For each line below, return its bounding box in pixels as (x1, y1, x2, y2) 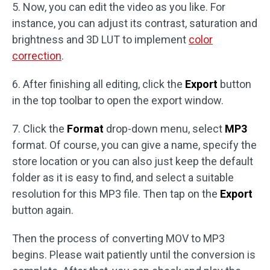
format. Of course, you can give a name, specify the (12, 139, 257, 152)
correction (12, 49, 61, 63)
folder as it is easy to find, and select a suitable (12, 171, 234, 184)
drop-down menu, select (104, 122, 225, 136)
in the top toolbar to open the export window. (12, 94, 224, 107)
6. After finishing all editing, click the (12, 78, 185, 91)
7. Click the (12, 122, 64, 136)
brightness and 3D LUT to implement (12, 33, 189, 46)
